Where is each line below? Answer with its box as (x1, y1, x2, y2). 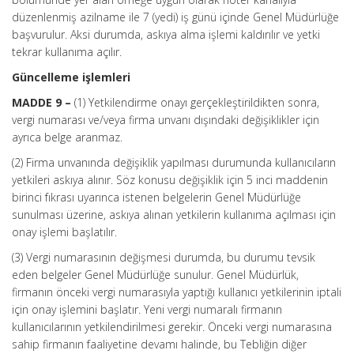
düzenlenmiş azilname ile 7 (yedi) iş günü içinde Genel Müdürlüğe (12, 9, 339, 24)
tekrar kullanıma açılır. (12, 44, 122, 59)
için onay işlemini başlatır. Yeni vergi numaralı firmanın (12, 302, 282, 317)
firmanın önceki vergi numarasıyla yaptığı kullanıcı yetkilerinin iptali (12, 284, 341, 299)
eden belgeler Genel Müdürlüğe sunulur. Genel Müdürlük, (12, 267, 299, 282)
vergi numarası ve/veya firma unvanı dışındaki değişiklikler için (12, 112, 319, 127)
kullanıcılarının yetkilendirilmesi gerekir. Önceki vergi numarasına (12, 319, 332, 334)
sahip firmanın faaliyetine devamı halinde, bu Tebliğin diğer (12, 337, 307, 352)
